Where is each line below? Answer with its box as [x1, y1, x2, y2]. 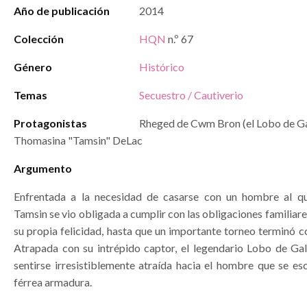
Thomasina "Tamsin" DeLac [14, 134, 143, 147]
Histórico [139, 60, 184, 73]
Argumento [14, 162, 72, 175]
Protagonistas [14, 116, 87, 130]
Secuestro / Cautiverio [139, 88, 243, 101]
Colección [14, 32, 64, 45]
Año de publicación [14, 4, 110, 17]
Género [14, 60, 52, 73]
